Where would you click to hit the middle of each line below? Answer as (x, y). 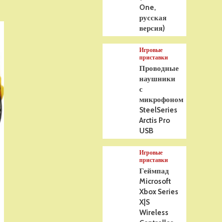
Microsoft (155, 181)
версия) (152, 28)
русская (153, 18)
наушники (158, 79)
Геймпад (154, 171)
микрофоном (162, 100)
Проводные (159, 68)
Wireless (154, 213)
